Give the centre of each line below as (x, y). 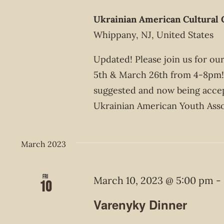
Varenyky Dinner (140, 204)
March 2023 (43, 144)
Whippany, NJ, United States (154, 35)
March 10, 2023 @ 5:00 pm (154, 180)
